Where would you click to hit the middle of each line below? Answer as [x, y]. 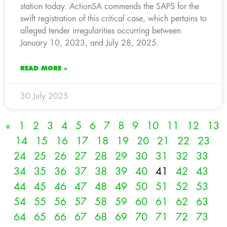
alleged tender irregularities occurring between [101, 31]
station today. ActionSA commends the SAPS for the [110, 6]
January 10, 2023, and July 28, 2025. [90, 43]
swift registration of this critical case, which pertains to [113, 18]
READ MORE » [44, 68]
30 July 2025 [44, 96]
